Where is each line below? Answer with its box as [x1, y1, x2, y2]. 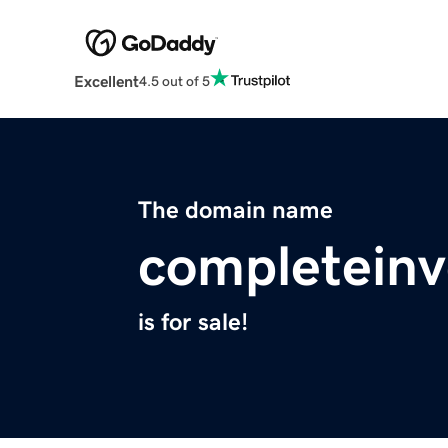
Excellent [73, 73, 139, 90]
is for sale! [138, 310, 248, 335]
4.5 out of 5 [138, 73, 210, 88]
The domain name [138, 198, 333, 223]
